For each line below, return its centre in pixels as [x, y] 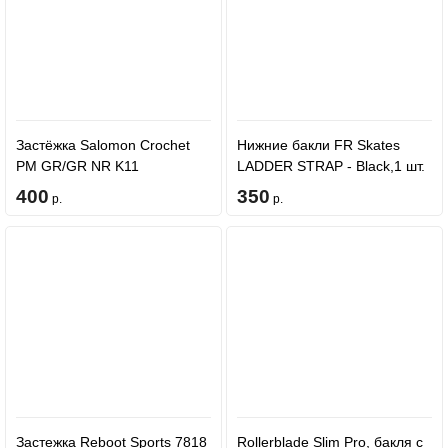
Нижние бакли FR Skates [318, 145]
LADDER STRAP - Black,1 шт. [330, 166]
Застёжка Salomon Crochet [103, 145]
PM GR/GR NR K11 [77, 166]
